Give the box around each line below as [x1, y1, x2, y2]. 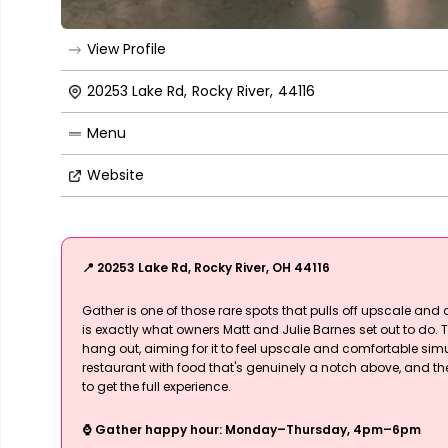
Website [87, 165, 144, 186]
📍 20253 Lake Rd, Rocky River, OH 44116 [82, 259, 330, 277]
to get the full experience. [82, 378, 231, 396]
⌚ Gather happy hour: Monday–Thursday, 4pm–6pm [82, 421, 421, 439]
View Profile [87, 39, 166, 60]
